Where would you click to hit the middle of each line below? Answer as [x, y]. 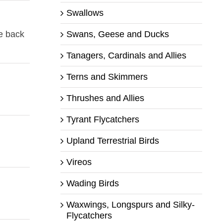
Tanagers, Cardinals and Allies [126, 55]
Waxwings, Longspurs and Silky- [130, 204]
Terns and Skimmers [107, 77]
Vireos [79, 162]
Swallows [85, 13]
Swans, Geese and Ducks [117, 34]
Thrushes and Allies [105, 98]
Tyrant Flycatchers [103, 119]
